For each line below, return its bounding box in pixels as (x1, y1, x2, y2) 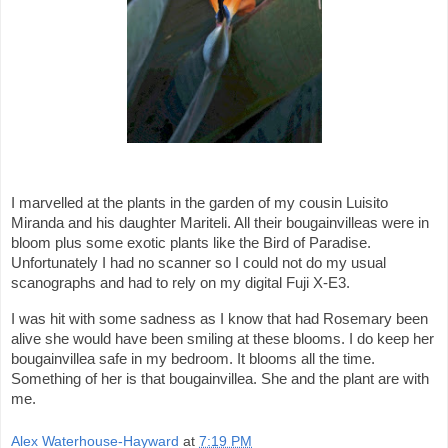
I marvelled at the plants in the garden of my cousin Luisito (11, 195, 388, 212)
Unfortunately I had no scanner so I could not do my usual (11, 255, 386, 272)
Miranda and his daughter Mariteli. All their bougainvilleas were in (11, 215, 429, 232)
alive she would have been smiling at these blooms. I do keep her (11, 330, 434, 347)
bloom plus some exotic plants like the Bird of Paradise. (11, 235, 371, 252)
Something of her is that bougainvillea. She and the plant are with (11, 370, 429, 387)
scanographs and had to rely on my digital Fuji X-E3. (11, 275, 350, 292)
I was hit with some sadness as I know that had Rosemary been (11, 310, 428, 327)
